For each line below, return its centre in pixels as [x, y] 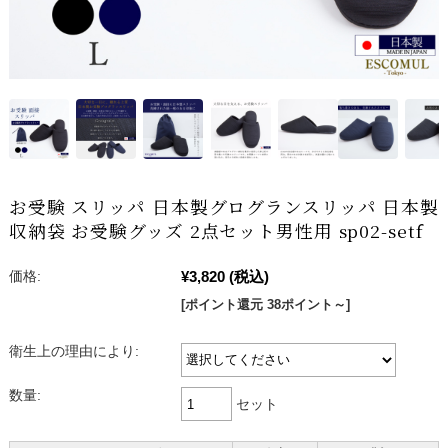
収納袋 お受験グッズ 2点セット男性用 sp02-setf [216, 231]
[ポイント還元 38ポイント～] [265, 305]
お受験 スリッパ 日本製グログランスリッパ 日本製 [223, 207]
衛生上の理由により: [73, 352]
